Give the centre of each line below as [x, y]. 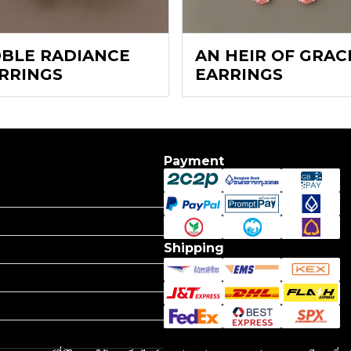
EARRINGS [239, 74]
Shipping [194, 248]
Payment [194, 161]
